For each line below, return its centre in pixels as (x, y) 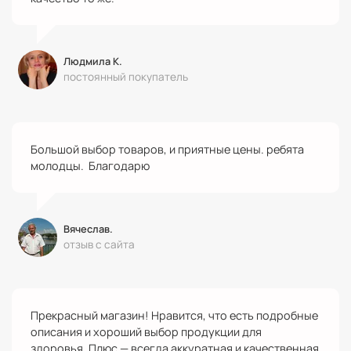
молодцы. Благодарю (90, 165)
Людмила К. (93, 62)
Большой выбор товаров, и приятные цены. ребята (167, 149)
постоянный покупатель (126, 77)
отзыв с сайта (99, 245)
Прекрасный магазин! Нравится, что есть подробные (174, 315)
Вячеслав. (88, 229)
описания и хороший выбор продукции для (146, 331)
